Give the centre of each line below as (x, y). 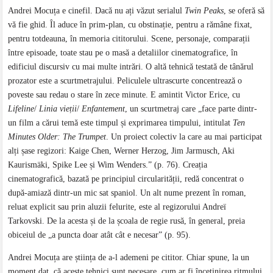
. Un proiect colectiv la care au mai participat (184, 136)
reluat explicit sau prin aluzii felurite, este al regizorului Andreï (117, 207)
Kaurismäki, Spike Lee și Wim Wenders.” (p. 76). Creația (108, 165)
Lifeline (21, 108)
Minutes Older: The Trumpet (57, 136)
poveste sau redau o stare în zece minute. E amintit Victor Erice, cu (124, 94)
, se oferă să (244, 10)
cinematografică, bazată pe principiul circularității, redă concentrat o (126, 179)
